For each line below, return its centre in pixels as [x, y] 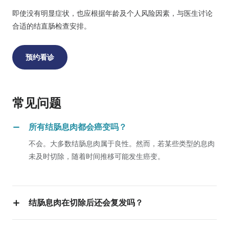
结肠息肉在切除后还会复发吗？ [86, 203]
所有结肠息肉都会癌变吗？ [78, 127]
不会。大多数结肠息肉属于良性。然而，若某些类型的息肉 [122, 144]
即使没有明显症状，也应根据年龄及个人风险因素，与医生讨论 [112, 13]
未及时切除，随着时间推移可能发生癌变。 [97, 156]
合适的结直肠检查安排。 [52, 26]
